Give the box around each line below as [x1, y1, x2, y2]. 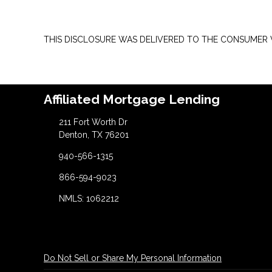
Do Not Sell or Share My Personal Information [44, 253, 222, 263]
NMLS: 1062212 [58, 194, 119, 203]
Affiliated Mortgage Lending [44, 92, 220, 107]
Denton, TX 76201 [58, 130, 129, 140]
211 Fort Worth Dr [58, 117, 127, 127]
